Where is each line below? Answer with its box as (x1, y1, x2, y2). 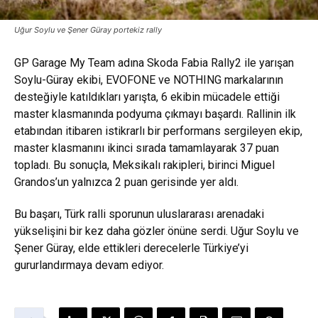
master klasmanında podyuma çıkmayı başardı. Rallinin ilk (14, 107, 296, 121)
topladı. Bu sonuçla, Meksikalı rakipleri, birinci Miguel (14, 158, 275, 172)
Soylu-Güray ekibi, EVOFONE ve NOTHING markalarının (14, 73, 283, 87)
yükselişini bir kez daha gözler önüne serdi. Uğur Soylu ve (14, 224, 299, 238)
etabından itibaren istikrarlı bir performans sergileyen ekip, (14, 124, 302, 138)
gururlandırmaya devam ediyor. (14, 258, 164, 273)
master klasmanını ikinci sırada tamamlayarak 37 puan (14, 141, 279, 155)
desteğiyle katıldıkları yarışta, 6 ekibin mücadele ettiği (14, 90, 280, 104)
